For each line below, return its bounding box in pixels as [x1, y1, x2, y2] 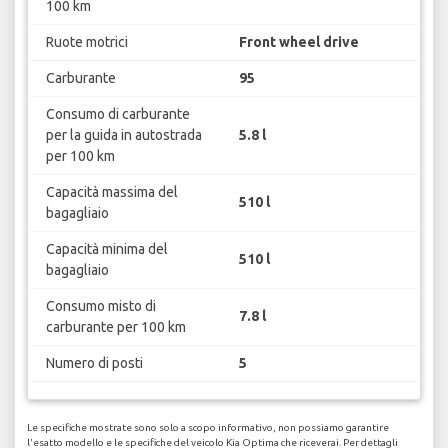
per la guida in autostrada [45, 126, 202, 143]
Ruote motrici [45, 33, 128, 50]
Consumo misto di [45, 297, 156, 314]
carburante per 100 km [45, 318, 186, 335]
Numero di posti [45, 354, 143, 371]
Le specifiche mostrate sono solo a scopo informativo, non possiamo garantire [27, 422, 389, 434]
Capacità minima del [45, 240, 168, 257]
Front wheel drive [239, 33, 359, 50]
